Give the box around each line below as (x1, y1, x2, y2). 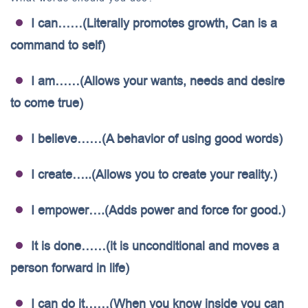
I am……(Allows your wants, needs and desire (31, 72, 285, 90)
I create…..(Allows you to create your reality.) (31, 166, 277, 184)
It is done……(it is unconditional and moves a (31, 237, 279, 255)
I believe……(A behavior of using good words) (31, 130, 283, 148)
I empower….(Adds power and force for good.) (31, 201, 285, 219)
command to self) (10, 36, 105, 54)
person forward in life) (10, 259, 129, 277)
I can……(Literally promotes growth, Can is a (31, 14, 277, 32)
